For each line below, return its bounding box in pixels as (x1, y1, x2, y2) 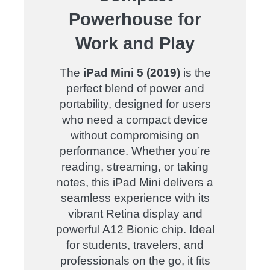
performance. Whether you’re (60, 144, 210, 157)
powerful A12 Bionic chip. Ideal (55, 222, 215, 236)
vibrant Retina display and (67, 207, 202, 220)
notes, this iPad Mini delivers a (57, 175, 213, 189)
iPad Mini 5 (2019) (83, 66, 180, 79)
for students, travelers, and (66, 238, 204, 251)
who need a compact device (62, 113, 208, 126)
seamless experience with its (60, 191, 210, 204)
